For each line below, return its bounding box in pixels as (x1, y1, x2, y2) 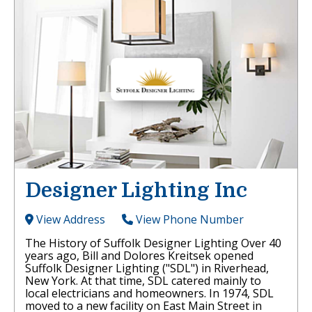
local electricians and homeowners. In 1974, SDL (25, 286, 274, 302)
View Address (33, 212, 105, 228)
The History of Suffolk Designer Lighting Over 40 (25, 235, 281, 251)
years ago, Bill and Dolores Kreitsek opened (25, 248, 253, 264)
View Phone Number (133, 212, 244, 228)
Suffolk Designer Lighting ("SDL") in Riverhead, (25, 260, 269, 276)
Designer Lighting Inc (25, 179, 247, 203)
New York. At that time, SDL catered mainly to (25, 273, 261, 289)
